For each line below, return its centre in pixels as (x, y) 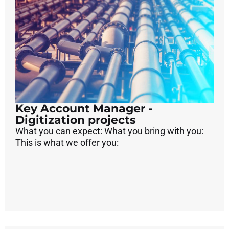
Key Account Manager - (84, 108)
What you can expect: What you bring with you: (109, 131)
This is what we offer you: (67, 142)
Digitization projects (76, 120)
